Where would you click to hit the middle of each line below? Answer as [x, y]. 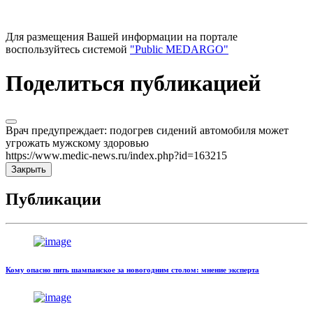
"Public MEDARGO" [179, 49]
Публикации [53, 199]
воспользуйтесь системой [68, 49]
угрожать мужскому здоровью [77, 143]
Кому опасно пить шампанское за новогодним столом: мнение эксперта [132, 270]
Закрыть [29, 169]
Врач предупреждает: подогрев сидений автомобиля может [147, 130]
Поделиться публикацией [133, 83]
